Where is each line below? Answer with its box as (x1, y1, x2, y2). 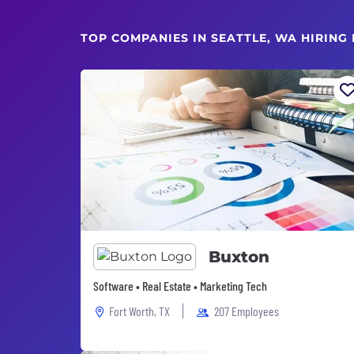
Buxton (209, 247, 269, 266)
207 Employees (214, 303, 279, 318)
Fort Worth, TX (109, 303, 170, 318)
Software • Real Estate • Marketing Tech (93, 278, 267, 293)
